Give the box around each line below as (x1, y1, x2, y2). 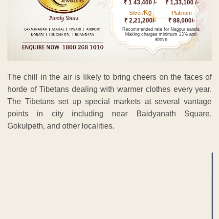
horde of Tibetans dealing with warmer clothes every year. (7, 85, 212, 94)
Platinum (172, 9, 192, 16)
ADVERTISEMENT (88, 141, 131, 147)
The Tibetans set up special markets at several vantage (7, 97, 212, 106)
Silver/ (129, 9, 144, 16)
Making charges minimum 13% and (125, 31, 197, 37)
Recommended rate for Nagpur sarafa (122, 26, 200, 32)
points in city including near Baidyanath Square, (7, 109, 212, 118)
